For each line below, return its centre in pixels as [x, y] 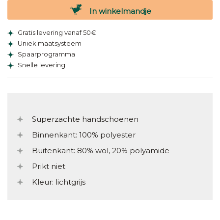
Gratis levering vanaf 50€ [56, 33]
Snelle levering [41, 65]
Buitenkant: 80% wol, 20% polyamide [101, 150]
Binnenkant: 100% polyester [84, 135]
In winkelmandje [119, 11]
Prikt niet [49, 166]
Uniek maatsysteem [49, 43]
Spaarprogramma [46, 54]
